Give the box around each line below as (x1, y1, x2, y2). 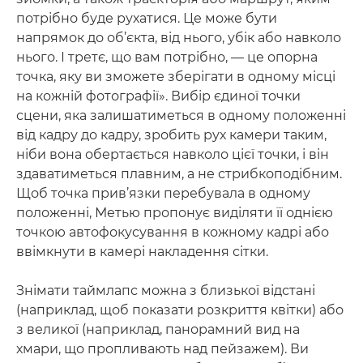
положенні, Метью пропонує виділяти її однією (16, 204, 333, 220)
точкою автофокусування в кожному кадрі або (16, 224, 329, 240)
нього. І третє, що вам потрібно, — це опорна (16, 49, 318, 65)
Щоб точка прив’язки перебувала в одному (16, 185, 310, 201)
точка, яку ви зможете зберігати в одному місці (16, 68, 335, 84)
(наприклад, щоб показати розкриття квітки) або (16, 301, 344, 318)
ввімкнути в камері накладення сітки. (16, 243, 268, 259)
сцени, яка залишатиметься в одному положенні (16, 107, 346, 123)
